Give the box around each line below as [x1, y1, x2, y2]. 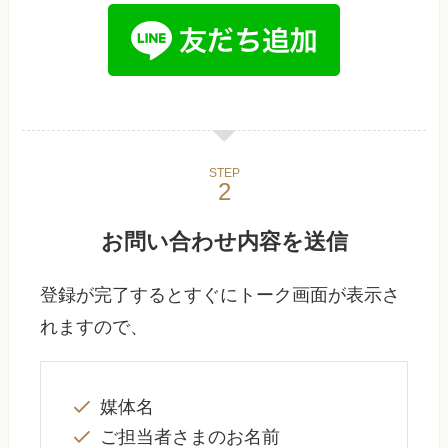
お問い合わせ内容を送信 [100, 228, 348, 254]
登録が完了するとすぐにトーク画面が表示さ [40, 285, 401, 306]
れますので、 [40, 317, 149, 338]
